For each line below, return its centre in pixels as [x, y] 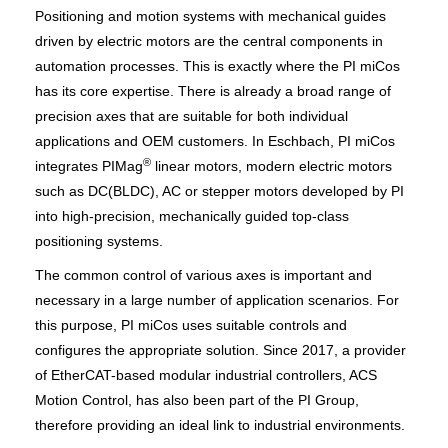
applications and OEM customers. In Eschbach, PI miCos [215, 141]
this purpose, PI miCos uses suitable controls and [191, 325]
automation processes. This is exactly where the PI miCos [217, 66]
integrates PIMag [89, 166]
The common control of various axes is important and [203, 275]
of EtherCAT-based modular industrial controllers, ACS [206, 375]
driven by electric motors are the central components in [209, 41]
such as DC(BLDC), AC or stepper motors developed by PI [219, 191]
